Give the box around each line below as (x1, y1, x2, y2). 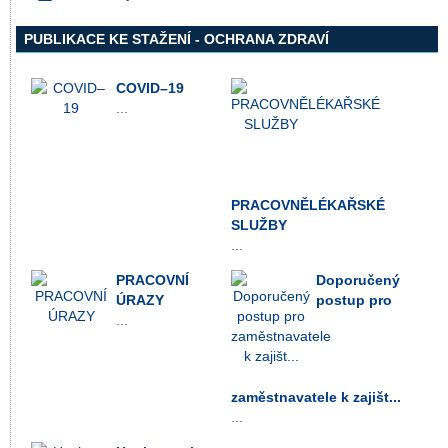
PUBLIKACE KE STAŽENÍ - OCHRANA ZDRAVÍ (24, 30, 329, 47)
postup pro (316, 291, 392, 308)
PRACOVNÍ (116, 271, 189, 288)
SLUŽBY (231, 216, 287, 233)
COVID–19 (116, 79, 184, 96)
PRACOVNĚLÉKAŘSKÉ (231, 196, 385, 213)
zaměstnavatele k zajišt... (231, 388, 401, 405)
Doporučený (316, 271, 400, 288)
